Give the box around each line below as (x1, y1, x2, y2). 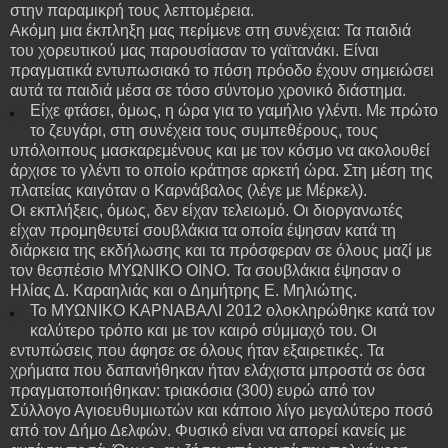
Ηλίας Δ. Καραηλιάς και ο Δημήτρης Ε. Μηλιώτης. (10, 281, 357, 299)
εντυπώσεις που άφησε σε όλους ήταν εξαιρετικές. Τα (10, 341, 384, 359)
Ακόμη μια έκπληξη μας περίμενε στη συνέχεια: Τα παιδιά (10, 21, 411, 39)
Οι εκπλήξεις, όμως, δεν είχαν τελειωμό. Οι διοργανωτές (10, 201, 403, 219)
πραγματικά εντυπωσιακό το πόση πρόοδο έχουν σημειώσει (10, 61, 434, 79)
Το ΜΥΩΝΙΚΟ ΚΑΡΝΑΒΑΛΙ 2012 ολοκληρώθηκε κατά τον (29, 301, 435, 319)
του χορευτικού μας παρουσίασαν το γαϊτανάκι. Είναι (10, 41, 379, 59)
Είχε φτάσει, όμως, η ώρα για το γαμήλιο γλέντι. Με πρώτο (29, 101, 438, 119)
